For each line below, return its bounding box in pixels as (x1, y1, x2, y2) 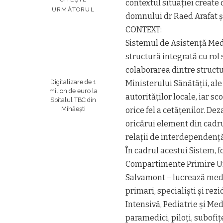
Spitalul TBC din (50, 96, 96, 104)
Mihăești (61, 105, 86, 112)
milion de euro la (49, 87, 98, 95)
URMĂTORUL (52, 5, 95, 13)
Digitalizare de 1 (50, 78, 96, 86)
